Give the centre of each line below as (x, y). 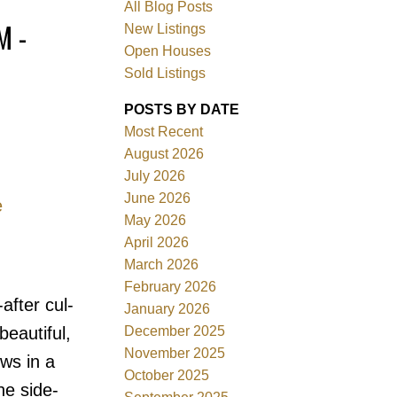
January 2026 (167, 308)
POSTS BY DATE (182, 109)
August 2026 (164, 153)
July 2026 (155, 175)
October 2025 (167, 375)
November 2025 (175, 353)
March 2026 (162, 264)
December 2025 (175, 331)
